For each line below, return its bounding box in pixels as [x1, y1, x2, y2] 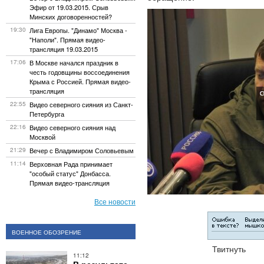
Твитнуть [212, 243, 246, 255]
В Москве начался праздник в [29, 58, 118, 67]
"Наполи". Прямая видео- [29, 35, 105, 44]
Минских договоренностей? [29, 12, 112, 21]
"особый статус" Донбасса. [29, 169, 111, 178]
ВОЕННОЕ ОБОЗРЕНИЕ [12, 228, 81, 236]
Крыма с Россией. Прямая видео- [29, 77, 131, 86]
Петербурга [29, 109, 64, 118]
